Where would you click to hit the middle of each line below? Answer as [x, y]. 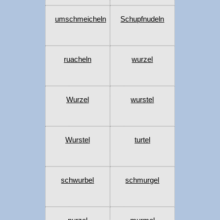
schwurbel [78, 180]
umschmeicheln [80, 19]
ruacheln [77, 59]
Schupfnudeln [142, 19]
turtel [142, 140]
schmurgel [142, 180]
